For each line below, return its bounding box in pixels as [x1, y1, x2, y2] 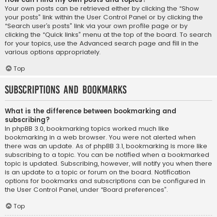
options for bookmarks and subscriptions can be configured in [5, 176, 205, 186]
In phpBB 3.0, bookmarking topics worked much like [5, 124, 169, 134]
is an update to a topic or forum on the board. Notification [5, 168, 190, 177]
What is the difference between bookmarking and [5, 107, 176, 116]
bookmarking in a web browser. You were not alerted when [5, 133, 196, 142]
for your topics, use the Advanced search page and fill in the [5, 39, 199, 48]
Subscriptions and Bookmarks [5, 84, 126, 96]
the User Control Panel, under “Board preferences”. [5, 185, 168, 195]
